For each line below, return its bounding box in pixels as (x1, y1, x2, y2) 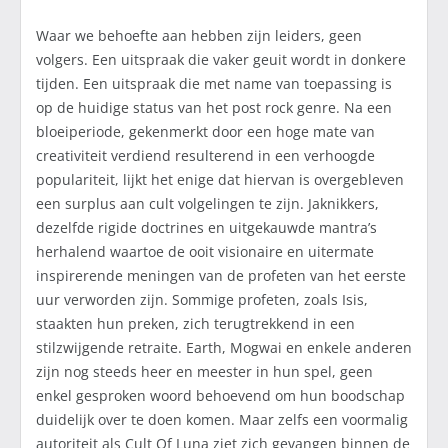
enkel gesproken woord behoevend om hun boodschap (36, 386, 405, 406)
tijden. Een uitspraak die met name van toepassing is (36, 74, 392, 94)
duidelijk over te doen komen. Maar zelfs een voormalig (36, 410, 408, 430)
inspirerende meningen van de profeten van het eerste (36, 266, 406, 286)
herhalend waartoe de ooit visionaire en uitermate (36, 242, 374, 262)
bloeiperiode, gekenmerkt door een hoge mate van (36, 122, 375, 142)
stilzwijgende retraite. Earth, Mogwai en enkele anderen (36, 338, 412, 358)
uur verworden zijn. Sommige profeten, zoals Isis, (36, 290, 368, 310)
